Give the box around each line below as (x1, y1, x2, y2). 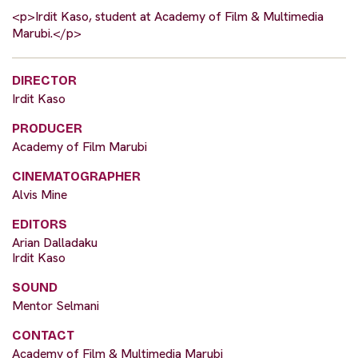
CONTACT (12, 328, 74, 344)
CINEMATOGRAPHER (12, 169, 141, 185)
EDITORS (12, 217, 67, 233)
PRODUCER (12, 121, 82, 137)
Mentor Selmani (12, 297, 99, 315)
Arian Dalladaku (12, 234, 97, 252)
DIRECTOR (12, 73, 77, 89)
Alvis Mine (12, 186, 67, 204)
